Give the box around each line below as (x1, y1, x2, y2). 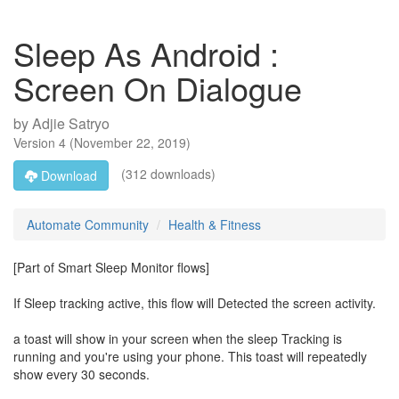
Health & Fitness (168, 216, 261, 233)
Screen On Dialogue (13, 65, 302, 110)
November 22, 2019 (74, 134, 186, 151)
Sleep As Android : (13, 30, 279, 76)
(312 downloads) (118, 164, 216, 183)
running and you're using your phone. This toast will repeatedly (13, 347, 367, 365)
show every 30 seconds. (13, 365, 150, 383)
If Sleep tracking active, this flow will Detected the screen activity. (13, 294, 376, 312)
